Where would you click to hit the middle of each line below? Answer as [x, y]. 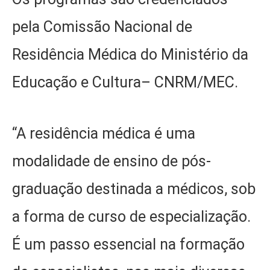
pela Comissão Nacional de [102, 27]
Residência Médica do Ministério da [130, 55]
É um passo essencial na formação [128, 244]
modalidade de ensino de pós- [111, 161]
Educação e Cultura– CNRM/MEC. [125, 83]
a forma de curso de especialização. [131, 216]
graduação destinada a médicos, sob [134, 189]
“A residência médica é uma [104, 133]
